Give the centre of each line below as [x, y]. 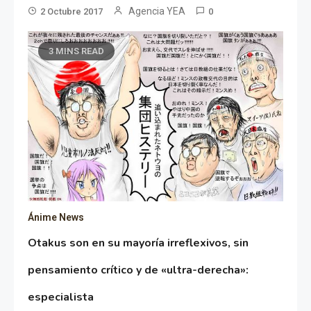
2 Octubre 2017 [72, 12]
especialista [61, 297]
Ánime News [56, 218]
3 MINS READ [77, 51]
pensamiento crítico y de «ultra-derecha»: [138, 270]
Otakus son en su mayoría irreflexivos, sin [138, 243]
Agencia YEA [157, 11]
